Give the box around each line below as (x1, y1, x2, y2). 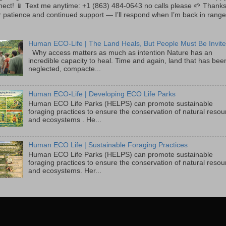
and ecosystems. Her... (28, 167, 102, 175)
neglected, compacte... (28, 65, 101, 73)
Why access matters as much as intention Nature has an (28, 49, 213, 57)
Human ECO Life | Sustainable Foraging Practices (28, 141, 188, 149)
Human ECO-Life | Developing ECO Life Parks (28, 90, 176, 98)
